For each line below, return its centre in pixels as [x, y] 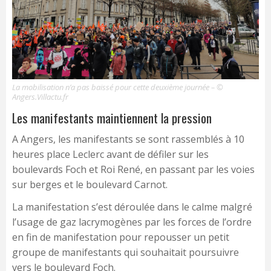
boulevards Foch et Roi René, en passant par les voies [133, 170]
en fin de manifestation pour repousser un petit [121, 237]
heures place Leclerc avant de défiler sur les [110, 155]
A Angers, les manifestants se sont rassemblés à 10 [128, 139]
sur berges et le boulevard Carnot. [90, 185]
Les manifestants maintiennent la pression [112, 118]
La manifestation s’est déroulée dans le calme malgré [132, 207]
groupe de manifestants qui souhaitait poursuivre [126, 253]
